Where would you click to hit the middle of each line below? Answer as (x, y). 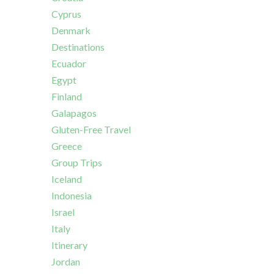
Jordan (66, 262)
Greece (67, 146)
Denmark (71, 31)
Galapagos (74, 113)
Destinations (78, 47)
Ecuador (69, 64)
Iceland (67, 179)
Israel (63, 212)
